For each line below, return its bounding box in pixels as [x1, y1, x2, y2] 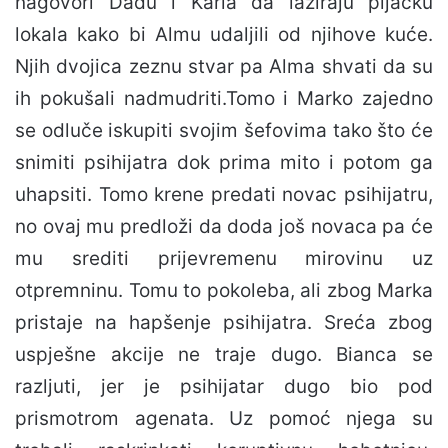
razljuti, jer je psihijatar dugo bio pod [15, 375, 433, 399]
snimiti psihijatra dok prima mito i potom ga [15, 151, 433, 175]
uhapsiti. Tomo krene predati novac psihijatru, [15, 183, 433, 207]
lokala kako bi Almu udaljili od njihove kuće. [15, 23, 433, 47]
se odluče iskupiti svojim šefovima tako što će [15, 119, 433, 143]
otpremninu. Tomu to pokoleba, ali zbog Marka [15, 279, 433, 303]
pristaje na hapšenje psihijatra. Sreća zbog [15, 311, 433, 335]
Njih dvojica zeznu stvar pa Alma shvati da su [15, 55, 433, 79]
